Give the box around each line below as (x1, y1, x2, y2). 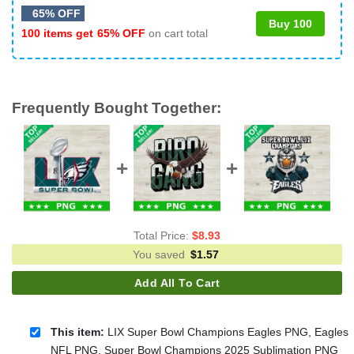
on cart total (145, 26, 208, 40)
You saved (133, 248, 188, 262)
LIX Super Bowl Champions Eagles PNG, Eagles (104, 325, 348, 338)
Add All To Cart (134, 277, 220, 290)
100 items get (21, 26, 96, 40)
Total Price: (134, 229, 192, 243)
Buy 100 (269, 17, 312, 30)
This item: (50, 325, 104, 338)
